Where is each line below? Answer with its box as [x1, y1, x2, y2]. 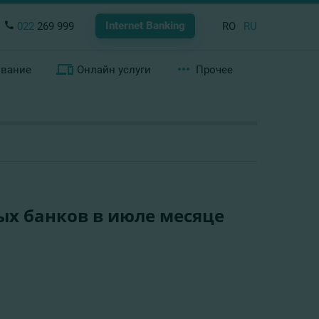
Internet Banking [105, 19, 185, 32]
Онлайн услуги [76, 63, 151, 76]
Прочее [195, 63, 233, 76]
